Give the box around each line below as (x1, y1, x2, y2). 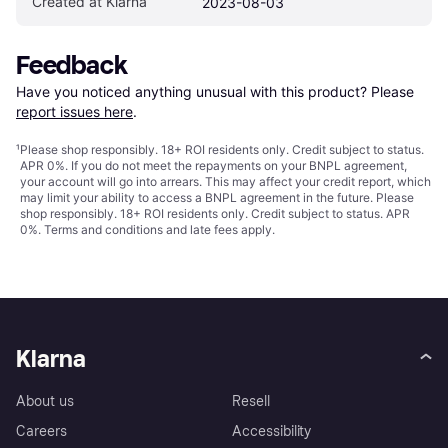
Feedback (16, 50, 128, 82)
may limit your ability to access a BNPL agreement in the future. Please (20, 190, 414, 206)
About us (16, 393, 74, 411)
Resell (232, 393, 270, 411)
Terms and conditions (44, 222, 163, 238)
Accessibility (232, 423, 312, 441)
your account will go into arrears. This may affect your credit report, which (20, 174, 431, 190)
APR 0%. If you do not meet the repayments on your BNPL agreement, (20, 158, 407, 174)
